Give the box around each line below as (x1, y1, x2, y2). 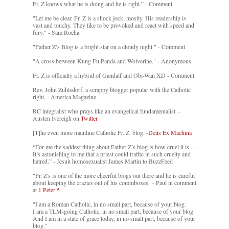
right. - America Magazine (33, 93, 96, 101)
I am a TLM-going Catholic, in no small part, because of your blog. (33, 207, 195, 216)
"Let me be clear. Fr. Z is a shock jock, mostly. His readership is (33, 14, 186, 22)
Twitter (81, 114, 98, 123)
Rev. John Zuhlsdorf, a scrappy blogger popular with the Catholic (33, 85, 191, 94)
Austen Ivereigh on (33, 114, 81, 123)
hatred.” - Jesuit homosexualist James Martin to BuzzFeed (33, 157, 173, 166)
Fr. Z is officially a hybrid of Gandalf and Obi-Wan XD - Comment (33, 71, 194, 80)
